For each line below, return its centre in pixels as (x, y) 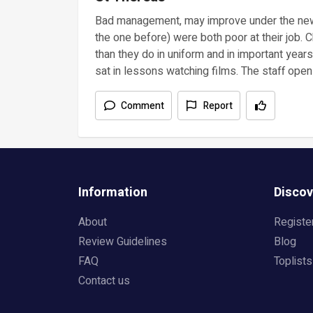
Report (218, 105)
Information (113, 192)
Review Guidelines (123, 241)
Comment (143, 105)
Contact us (104, 281)
